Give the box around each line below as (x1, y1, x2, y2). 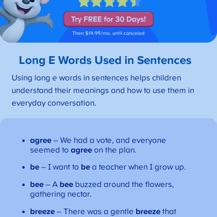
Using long (11, 74, 52, 83)
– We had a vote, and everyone (51, 136, 166, 145)
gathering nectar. (30, 190, 93, 199)
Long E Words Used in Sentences (19, 55, 192, 67)
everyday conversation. (11, 99, 96, 108)
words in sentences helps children (57, 74, 181, 83)
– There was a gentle (54, 207, 134, 216)
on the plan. (92, 145, 137, 155)
